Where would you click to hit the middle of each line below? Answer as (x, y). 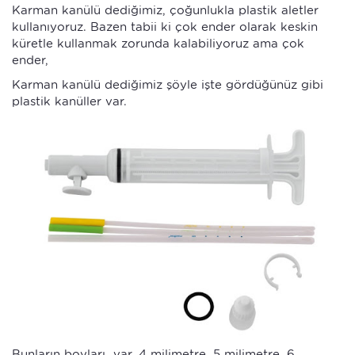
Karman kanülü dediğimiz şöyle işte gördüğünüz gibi (168, 84)
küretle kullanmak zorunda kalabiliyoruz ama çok (158, 43)
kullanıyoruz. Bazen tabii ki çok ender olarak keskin (165, 27)
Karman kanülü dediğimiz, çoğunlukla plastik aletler (165, 10)
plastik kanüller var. (69, 101)
